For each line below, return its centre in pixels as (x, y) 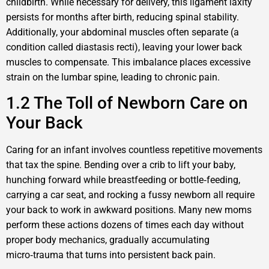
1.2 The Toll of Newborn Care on (127, 103)
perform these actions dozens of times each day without (125, 225)
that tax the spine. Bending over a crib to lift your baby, (121, 165)
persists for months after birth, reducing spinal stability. (122, 17)
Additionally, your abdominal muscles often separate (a (122, 32)
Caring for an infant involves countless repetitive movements (134, 150)
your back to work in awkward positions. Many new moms (129, 210)
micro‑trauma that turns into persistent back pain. (111, 255)
